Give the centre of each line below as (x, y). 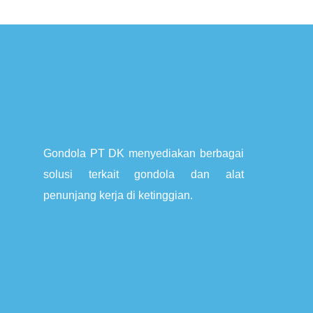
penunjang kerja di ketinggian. (118, 196)
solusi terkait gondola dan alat (144, 175)
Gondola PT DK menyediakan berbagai (144, 154)
